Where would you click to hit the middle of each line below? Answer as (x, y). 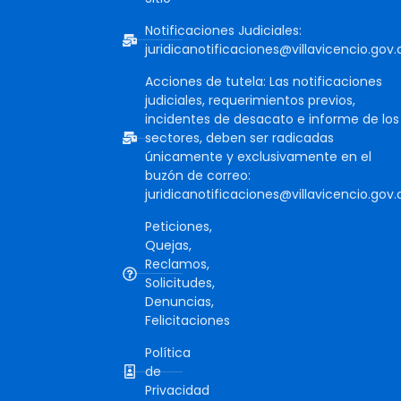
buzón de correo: (198, 175)
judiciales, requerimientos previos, (250, 100)
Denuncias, (179, 301)
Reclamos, (177, 264)
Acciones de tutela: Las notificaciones (264, 81)
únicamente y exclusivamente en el (258, 156)
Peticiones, (179, 226)
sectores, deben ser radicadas (239, 137)
